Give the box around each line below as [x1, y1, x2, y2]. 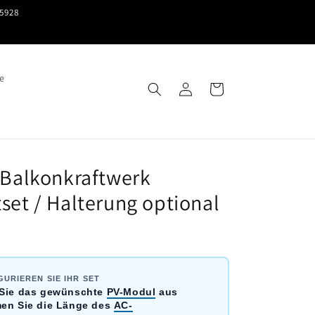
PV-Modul [106, 286, 156, 297]
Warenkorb [191, 85, 241, 98]
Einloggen [162, 85, 208, 98]
